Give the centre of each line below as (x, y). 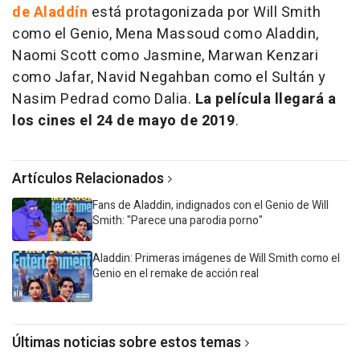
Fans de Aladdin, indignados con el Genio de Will (211, 205)
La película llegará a (265, 99)
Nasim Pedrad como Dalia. (104, 99)
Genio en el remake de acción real (176, 273)
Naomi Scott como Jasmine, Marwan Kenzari (165, 55)
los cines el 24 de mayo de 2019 (124, 121)
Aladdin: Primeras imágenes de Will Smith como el (216, 258)
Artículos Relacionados (88, 178)
